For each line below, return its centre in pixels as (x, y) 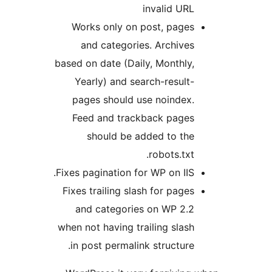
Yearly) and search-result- (208, 82)
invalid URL (242, 9)
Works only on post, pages (206, 27)
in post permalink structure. (206, 246)
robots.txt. (245, 155)
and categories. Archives (211, 45)
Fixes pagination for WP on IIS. (199, 173)
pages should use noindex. (207, 100)
